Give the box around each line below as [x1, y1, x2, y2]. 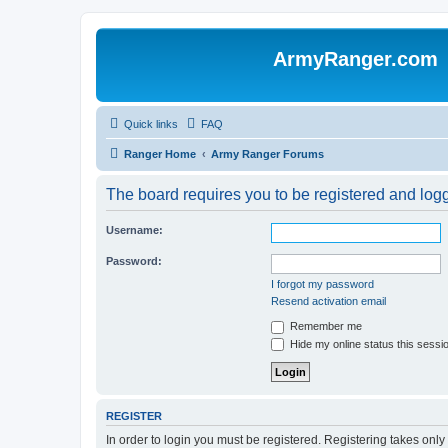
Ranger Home [124, 148, 196, 160]
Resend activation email [271, 295, 386, 307]
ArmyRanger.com [273, 48, 438, 70]
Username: [106, 224, 163, 236]
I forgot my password [271, 278, 374, 290]
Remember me [287, 320, 362, 332]
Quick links [124, 118, 178, 130]
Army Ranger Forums [211, 148, 324, 160]
